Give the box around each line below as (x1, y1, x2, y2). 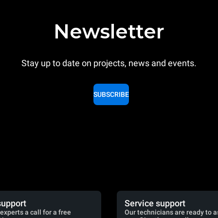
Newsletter (54, 19, 164, 43)
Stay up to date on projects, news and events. (21, 58, 197, 68)
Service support (125, 198, 185, 208)
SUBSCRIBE (93, 91, 129, 98)
